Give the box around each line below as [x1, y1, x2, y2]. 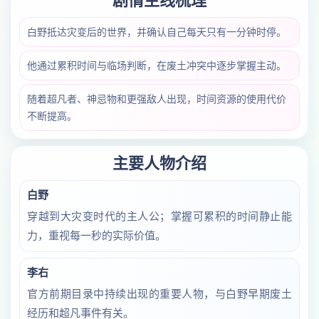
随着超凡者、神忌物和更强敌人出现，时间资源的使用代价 [27, 93, 286, 105]
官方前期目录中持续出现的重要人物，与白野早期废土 [27, 288, 292, 300]
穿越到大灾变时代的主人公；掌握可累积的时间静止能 [27, 210, 292, 222]
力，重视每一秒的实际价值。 [27, 229, 166, 241]
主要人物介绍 [113, 155, 206, 172]
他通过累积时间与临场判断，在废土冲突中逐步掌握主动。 [27, 60, 286, 71]
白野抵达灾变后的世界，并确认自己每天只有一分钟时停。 [27, 26, 286, 38]
